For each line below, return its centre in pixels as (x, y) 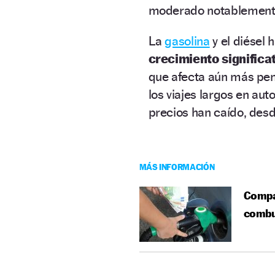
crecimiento (184, 58)
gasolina (187, 41)
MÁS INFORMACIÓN (177, 166)
